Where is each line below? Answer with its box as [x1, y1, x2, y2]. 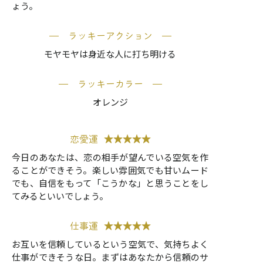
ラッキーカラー [77, 78, 143, 90]
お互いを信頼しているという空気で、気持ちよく [12, 238, 208, 251]
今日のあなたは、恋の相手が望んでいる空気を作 [12, 151, 208, 164]
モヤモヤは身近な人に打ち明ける [44, 48, 176, 60]
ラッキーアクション [68, 30, 153, 42]
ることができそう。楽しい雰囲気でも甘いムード [12, 164, 208, 177]
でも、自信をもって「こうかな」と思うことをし [12, 177, 208, 190]
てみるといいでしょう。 [12, 190, 108, 203]
